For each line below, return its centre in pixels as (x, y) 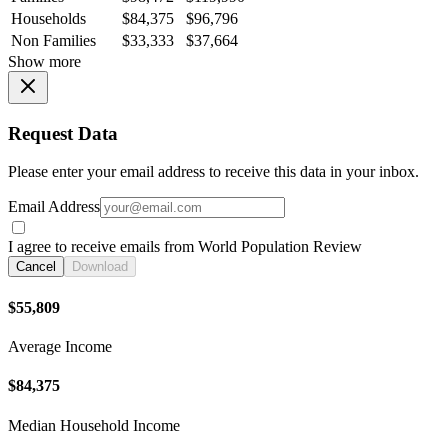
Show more (44, 62)
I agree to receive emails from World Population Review (185, 247)
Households (48, 19)
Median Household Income (94, 425)
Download (100, 267)
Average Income (60, 346)
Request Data (63, 133)
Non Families (53, 41)
